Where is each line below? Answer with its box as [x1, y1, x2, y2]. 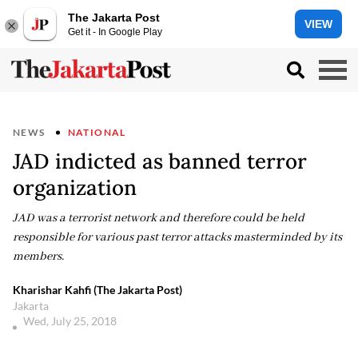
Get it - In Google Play [68, 26, 162, 38]
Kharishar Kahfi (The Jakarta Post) [13, 283, 182, 296]
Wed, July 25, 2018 [23, 314, 119, 328]
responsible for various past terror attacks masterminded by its [13, 230, 342, 245]
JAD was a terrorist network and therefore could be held [13, 211, 304, 225]
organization [13, 174, 137, 201]
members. [13, 249, 64, 264]
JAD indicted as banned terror [13, 148, 307, 174]
